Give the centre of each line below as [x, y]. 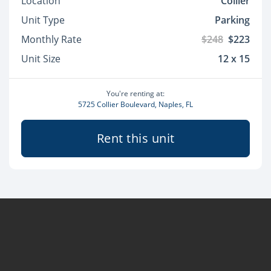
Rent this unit [135, 138]
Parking [232, 20]
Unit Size [41, 59]
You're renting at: [135, 93]
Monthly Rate [51, 39]
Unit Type [43, 20]
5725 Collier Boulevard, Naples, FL [135, 104]
